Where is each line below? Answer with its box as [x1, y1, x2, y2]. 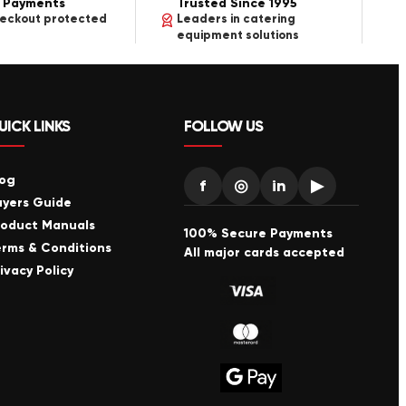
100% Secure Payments [183, 226, 333, 242]
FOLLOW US [183, 116, 263, 136]
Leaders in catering [176, 11, 295, 26]
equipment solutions [176, 27, 299, 43]
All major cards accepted [183, 245, 344, 261]
